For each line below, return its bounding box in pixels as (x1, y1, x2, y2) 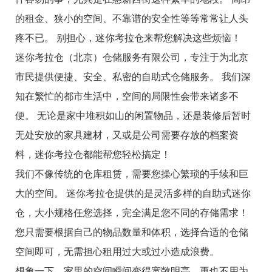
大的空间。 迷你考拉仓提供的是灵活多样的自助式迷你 (15, 188, 251, 199)
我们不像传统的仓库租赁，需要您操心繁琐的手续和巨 (15, 168, 248, 179)
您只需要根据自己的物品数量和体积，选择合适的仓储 (15, 226, 248, 237)
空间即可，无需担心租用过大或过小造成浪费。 (15, 246, 219, 257)
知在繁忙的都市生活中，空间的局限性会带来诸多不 (15, 90, 239, 101)
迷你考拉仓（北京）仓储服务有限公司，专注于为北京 (15, 52, 248, 63)
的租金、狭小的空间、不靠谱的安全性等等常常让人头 (15, 13, 248, 24)
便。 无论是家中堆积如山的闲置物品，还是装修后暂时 (15, 110, 251, 121)
